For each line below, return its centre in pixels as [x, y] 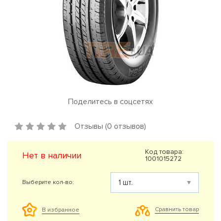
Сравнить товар [177, 210]
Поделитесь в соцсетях [110, 101]
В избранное [61, 210]
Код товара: [165, 151]
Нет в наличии [52, 155]
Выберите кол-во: [48, 182]
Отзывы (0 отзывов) [110, 126]
